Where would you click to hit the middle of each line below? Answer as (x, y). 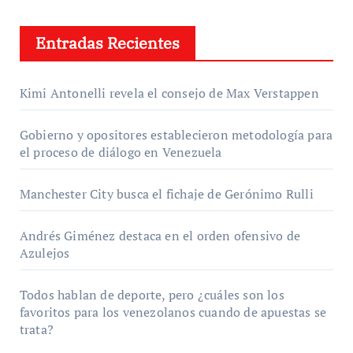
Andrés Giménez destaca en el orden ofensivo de (160, 235)
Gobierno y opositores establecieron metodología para (176, 134)
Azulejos (45, 253)
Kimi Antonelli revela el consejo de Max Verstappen (169, 93)
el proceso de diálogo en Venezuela (121, 152)
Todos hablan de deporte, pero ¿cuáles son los (152, 294)
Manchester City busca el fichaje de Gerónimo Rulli (166, 193)
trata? (36, 329)
